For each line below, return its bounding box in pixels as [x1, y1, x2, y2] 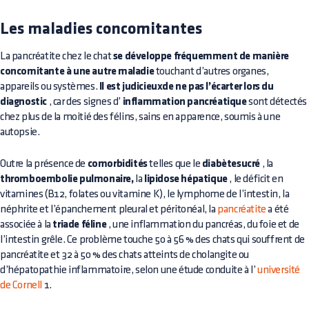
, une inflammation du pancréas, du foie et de [106, 219, 299, 230]
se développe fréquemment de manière [112, 50, 289, 62]
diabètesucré [201, 158, 261, 170]
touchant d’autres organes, [154, 66, 269, 77]
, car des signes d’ [47, 96, 123, 107]
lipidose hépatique [144, 173, 228, 185]
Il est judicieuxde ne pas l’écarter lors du [99, 81, 274, 92]
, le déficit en [227, 173, 283, 184]
